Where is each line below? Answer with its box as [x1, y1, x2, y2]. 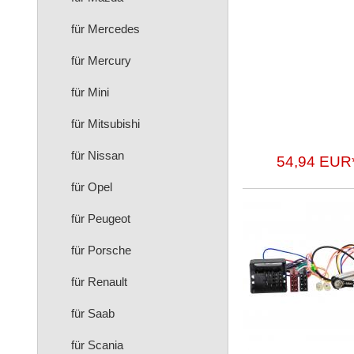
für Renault [71, 275, 127, 288]
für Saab [71, 307, 115, 320]
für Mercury [71, 54, 131, 67]
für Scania [71, 338, 123, 352]
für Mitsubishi [71, 117, 140, 130]
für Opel [71, 180, 112, 194]
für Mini [71, 85, 109, 99]
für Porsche [71, 243, 131, 257]
